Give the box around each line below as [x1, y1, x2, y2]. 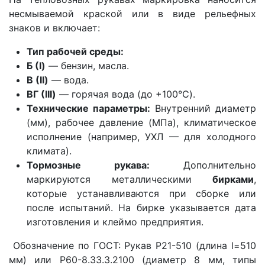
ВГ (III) [27, 88, 56, 100]
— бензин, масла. [46, 59, 129, 72]
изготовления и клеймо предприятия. [27, 215, 206, 228]
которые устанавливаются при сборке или [27, 187, 256, 199]
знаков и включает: [9, 21, 100, 34]
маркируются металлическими [27, 173, 212, 185]
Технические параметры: [27, 102, 150, 114]
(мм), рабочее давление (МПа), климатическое [27, 116, 256, 128]
